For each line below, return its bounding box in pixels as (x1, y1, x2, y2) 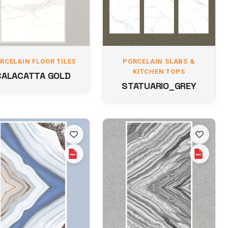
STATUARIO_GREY (122, 80, 196, 92)
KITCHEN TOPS (132, 68, 185, 75)
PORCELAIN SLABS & (122, 58, 195, 65)
